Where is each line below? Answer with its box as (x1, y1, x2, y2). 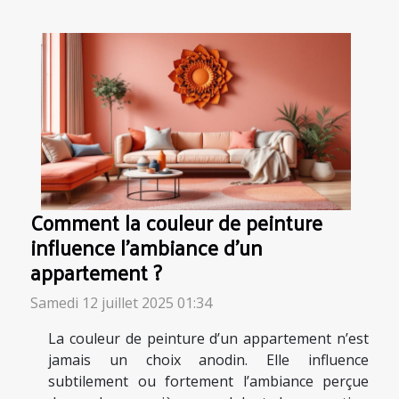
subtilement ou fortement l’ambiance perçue (48, 371, 369, 392)
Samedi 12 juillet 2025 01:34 (30, 293, 212, 313)
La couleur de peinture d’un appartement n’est (48, 329, 369, 349)
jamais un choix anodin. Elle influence (48, 350, 369, 370)
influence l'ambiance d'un (30, 228, 263, 267)
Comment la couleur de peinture (30, 203, 322, 242)
